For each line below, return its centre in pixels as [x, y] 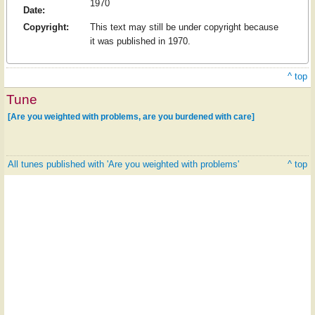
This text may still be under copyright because [184, 27]
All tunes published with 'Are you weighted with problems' [123, 164]
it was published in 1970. [140, 41]
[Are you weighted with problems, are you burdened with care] [131, 116]
